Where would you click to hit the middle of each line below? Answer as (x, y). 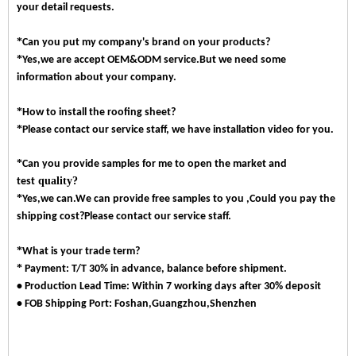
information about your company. (97, 77)
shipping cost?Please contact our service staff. (124, 216)
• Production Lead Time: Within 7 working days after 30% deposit (169, 286)
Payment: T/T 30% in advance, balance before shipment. (155, 269)
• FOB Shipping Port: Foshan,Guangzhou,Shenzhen (137, 304)
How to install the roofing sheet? (99, 112)
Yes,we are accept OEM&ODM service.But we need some (154, 60)
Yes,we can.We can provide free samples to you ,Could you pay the (179, 199)
